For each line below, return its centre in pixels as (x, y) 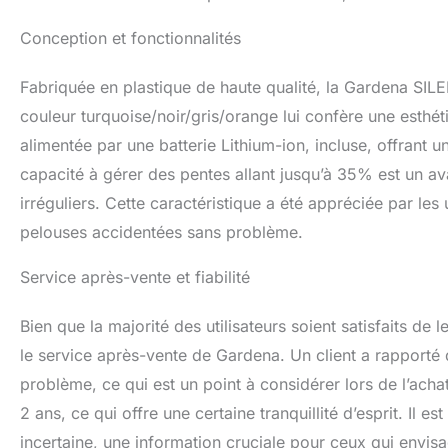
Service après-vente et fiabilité (135, 277)
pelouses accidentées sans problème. (161, 232)
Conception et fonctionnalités (130, 38)
